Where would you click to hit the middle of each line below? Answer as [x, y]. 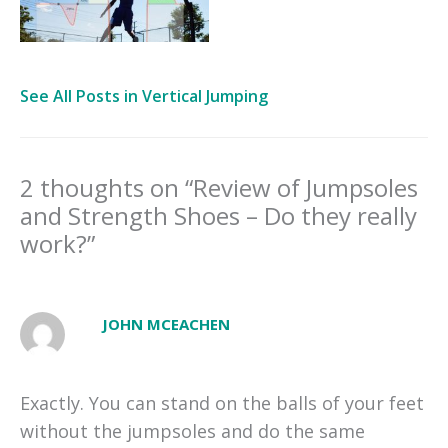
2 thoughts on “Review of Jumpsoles [219, 188]
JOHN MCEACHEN [166, 324]
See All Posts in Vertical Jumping [144, 96]
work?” [57, 244]
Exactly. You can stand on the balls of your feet [222, 402]
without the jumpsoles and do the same [192, 430]
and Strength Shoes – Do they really [218, 216]
